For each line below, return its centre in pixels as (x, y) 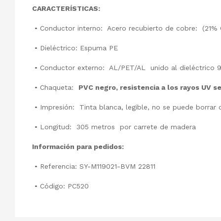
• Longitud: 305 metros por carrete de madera (114, 127)
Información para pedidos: (78, 146)
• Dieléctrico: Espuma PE (75, 48)
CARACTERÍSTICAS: (67, 8)
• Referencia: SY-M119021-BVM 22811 (94, 166)
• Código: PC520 (60, 186)
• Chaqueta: (55, 87)
